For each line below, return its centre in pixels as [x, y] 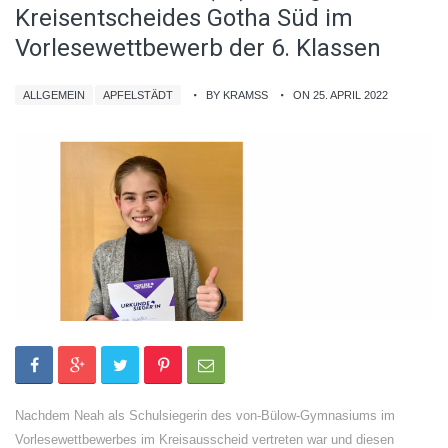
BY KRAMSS [237, 95]
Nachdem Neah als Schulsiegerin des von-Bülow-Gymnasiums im [205, 415]
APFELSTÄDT [138, 95]
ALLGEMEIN [54, 95]
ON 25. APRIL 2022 [340, 95]
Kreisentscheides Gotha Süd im [184, 18]
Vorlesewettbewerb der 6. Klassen [198, 48]
